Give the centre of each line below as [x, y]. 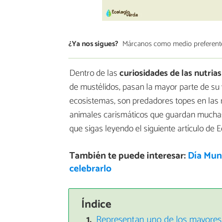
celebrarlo [90, 169]
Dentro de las [93, 74]
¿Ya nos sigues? [93, 44]
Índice [96, 204]
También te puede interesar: [128, 156]
